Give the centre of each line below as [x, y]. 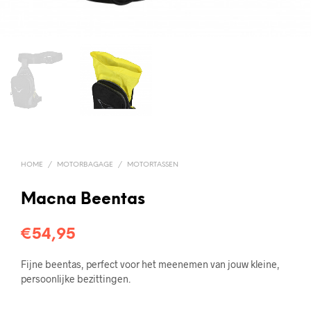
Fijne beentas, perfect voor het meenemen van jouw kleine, [150, 264]
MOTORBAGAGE [85, 165]
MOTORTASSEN [153, 165]
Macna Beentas [83, 200]
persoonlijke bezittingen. [76, 279]
